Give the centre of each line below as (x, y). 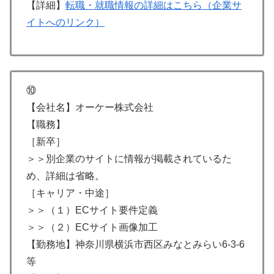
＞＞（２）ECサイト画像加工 (92, 227)
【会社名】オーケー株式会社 (90, 107)
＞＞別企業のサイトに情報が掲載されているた (129, 158)
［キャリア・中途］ (70, 193)
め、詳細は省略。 (65, 176)
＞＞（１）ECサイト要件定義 (92, 210)
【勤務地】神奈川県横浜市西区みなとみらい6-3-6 (135, 244)
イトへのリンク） (65, 23)
